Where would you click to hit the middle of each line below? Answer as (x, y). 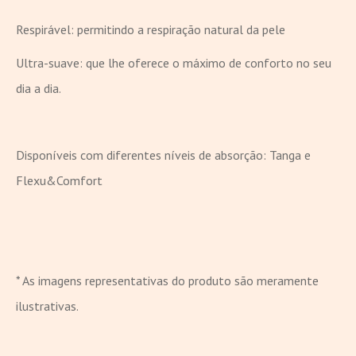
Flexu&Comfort (59, 180)
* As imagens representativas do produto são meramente (167, 280)
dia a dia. (39, 88)
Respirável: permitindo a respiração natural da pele (151, 29)
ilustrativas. (47, 306)
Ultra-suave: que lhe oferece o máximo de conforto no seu (174, 62)
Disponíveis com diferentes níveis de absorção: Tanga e (163, 155)
